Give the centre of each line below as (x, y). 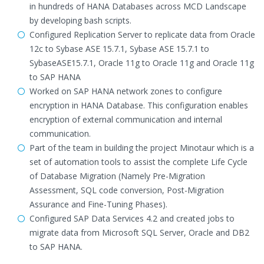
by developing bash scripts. (80, 20)
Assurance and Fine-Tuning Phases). (98, 204)
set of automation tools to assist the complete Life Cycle (138, 162)
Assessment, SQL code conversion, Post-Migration (127, 190)
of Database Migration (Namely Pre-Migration (117, 176)
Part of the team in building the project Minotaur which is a (142, 148)
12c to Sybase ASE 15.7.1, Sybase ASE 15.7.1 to (119, 49)
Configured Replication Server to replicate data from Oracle (142, 34)
